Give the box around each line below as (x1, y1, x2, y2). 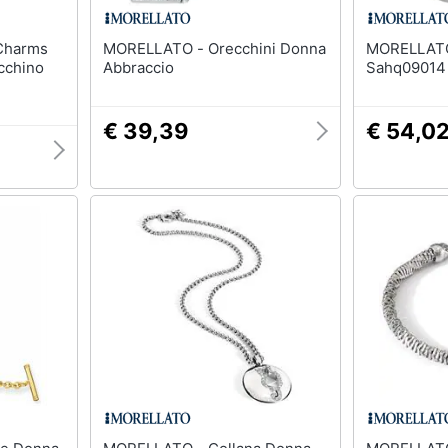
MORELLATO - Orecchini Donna (102, 39, 208, 58)
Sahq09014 (366, 58, 446, 77)
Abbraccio (102, 58, 174, 77)
